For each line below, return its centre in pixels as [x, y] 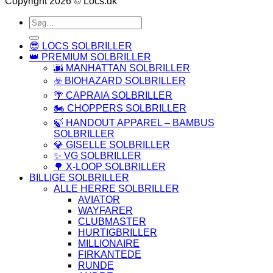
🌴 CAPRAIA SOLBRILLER [113, 95]
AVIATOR [99, 199]
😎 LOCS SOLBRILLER [81, 46]
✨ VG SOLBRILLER [97, 155]
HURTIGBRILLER [118, 232]
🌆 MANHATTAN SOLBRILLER [122, 68]
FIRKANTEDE [110, 254]
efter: [39, 32]
